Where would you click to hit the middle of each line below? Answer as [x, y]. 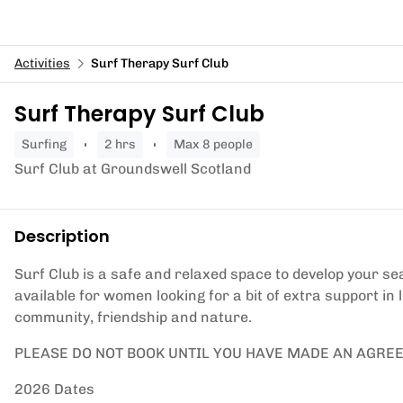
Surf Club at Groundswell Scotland [133, 169]
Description [62, 236]
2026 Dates [54, 389]
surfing [48, 144]
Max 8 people [219, 144]
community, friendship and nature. [133, 317]
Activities [42, 63]
